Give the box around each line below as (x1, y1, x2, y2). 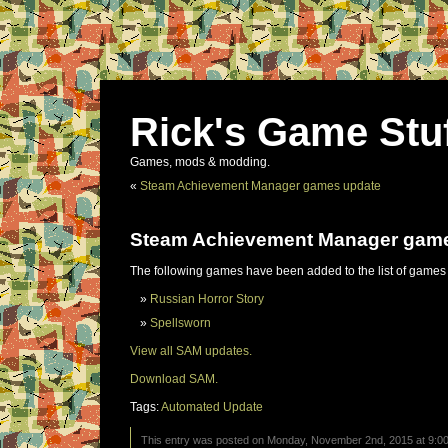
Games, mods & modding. (130, 155, 270, 169)
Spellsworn (150, 316, 211, 330)
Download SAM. (130, 372, 218, 386)
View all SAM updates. (130, 344, 252, 358)
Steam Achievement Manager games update (140, 179, 381, 193)
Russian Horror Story (150, 292, 264, 306)
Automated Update (161, 400, 263, 414)
